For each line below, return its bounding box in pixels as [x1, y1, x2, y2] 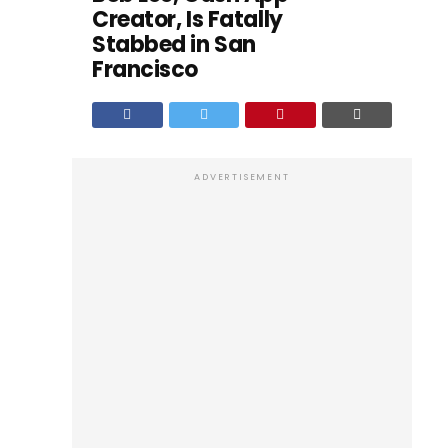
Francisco [92, 54, 199, 85]
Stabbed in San [92, 29, 256, 60]
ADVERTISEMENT [194, 171, 290, 183]
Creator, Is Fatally [92, 4, 283, 35]
